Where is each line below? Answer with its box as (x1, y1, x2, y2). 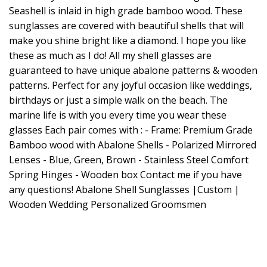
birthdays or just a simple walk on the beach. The (9, 94, 228, 107)
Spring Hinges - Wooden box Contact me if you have (9, 168, 242, 181)
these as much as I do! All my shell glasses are (9, 49, 212, 62)
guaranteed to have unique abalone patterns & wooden (9, 64, 257, 77)
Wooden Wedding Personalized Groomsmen (9, 198, 206, 211)
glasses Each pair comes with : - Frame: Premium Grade (9, 123, 253, 136)
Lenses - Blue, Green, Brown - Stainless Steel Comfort (9, 153, 249, 166)
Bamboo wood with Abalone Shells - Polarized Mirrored (9, 138, 256, 151)
